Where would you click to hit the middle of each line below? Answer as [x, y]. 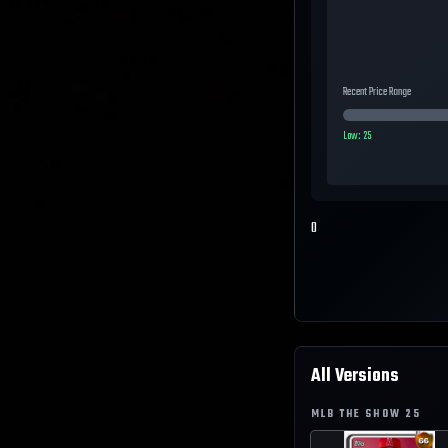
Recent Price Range [377, 92]
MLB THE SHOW [358, 414]
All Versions [355, 376]
